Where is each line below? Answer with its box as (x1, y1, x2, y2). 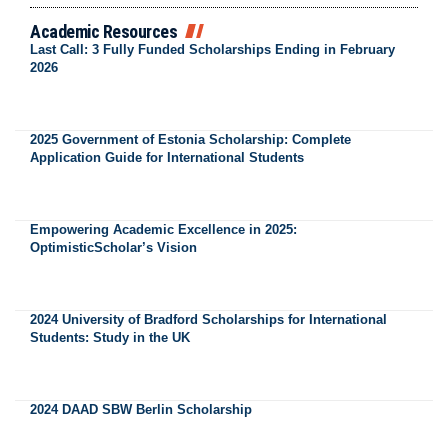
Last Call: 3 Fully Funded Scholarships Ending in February (30, 42, 395, 58)
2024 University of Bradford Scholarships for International (30, 312, 387, 328)
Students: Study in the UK (30, 330, 190, 346)
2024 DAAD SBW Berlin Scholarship (30, 402, 252, 418)
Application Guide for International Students (30, 150, 304, 166)
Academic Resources (30, 21, 177, 43)
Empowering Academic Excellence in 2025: (30, 222, 297, 238)
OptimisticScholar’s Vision (30, 240, 197, 256)
